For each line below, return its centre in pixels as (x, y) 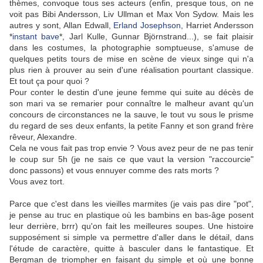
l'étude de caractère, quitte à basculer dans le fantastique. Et (131, 249)
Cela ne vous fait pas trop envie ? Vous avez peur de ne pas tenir (131, 148)
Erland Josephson (147, 26)
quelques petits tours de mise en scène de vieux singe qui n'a (131, 59)
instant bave (36, 37)
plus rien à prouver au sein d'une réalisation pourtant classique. (131, 70)
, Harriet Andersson (217, 26)
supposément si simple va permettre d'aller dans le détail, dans (131, 237)
